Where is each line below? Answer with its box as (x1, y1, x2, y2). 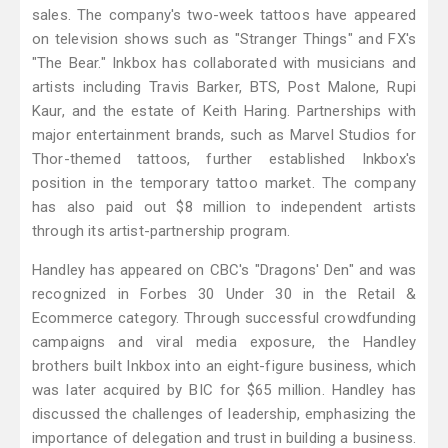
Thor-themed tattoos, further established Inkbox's (32, 150, 416, 169)
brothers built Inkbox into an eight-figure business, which (32, 357, 416, 376)
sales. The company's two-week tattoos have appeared (32, 6, 416, 25)
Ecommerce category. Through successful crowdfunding (32, 309, 416, 328)
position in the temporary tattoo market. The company (32, 174, 416, 193)
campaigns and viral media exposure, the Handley (32, 333, 416, 352)
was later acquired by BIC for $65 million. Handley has (32, 381, 416, 400)
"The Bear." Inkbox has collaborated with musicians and (32, 54, 416, 73)
